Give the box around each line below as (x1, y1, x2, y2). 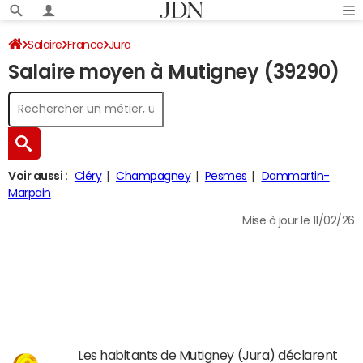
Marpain (8, 187, 51, 199)
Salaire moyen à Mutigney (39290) (8, 62, 340, 82)
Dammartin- (261, 170, 330, 181)
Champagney (115, 170, 191, 181)
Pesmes (204, 170, 247, 181)
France (66, 39, 104, 50)
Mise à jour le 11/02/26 (242, 215, 355, 226)
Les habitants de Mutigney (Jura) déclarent (78, 348, 338, 361)
